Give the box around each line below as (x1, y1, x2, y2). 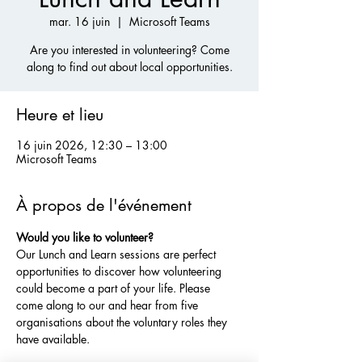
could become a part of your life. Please (16, 280, 213, 296)
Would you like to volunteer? (16, 229, 154, 245)
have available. (16, 331, 93, 347)
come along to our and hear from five (16, 297, 201, 313)
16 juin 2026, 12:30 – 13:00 (16, 137, 167, 153)
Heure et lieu (16, 104, 103, 125)
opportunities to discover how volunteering (16, 263, 225, 279)
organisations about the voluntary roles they (16, 314, 230, 330)
